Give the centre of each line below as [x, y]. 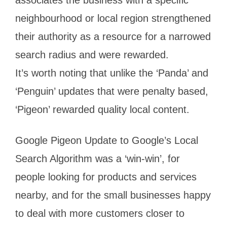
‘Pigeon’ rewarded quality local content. [102, 109]
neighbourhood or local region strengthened [113, 18]
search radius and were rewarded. [92, 54]
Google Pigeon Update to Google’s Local [107, 140]
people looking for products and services [106, 177]
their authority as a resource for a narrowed [113, 36]
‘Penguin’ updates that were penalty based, [112, 91]
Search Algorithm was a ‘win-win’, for [98, 158]
